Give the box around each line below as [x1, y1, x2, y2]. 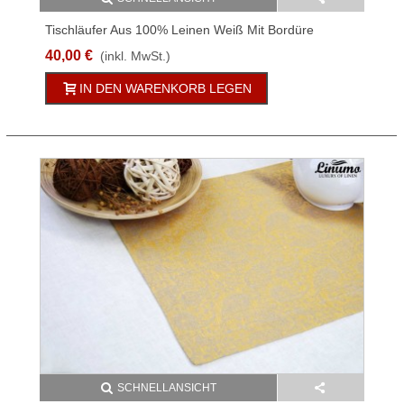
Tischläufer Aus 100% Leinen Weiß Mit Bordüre [45, 22, 314, 37]
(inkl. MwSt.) [100, 48, 170, 63]
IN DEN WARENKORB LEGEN [79, 80, 252, 96]
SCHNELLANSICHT [116, 381, 216, 395]
